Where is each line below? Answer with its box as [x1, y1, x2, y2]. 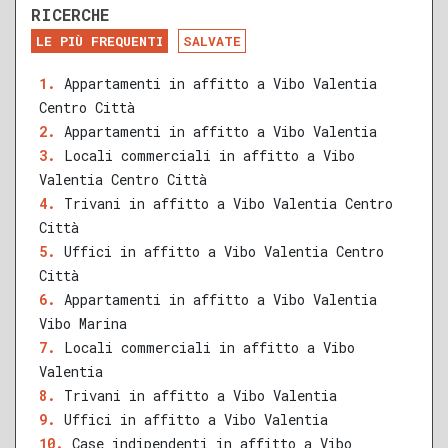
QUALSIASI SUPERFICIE [40, 108, 199, 127]
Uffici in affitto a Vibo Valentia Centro [64, 242, 384, 262]
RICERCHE [31, 4, 109, 26]
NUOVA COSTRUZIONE [220, 19, 358, 38]
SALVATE [183, 32, 241, 51]
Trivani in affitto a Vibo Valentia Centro [64, 194, 393, 214]
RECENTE [56, 43, 113, 62]
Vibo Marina [39, 314, 127, 334]
